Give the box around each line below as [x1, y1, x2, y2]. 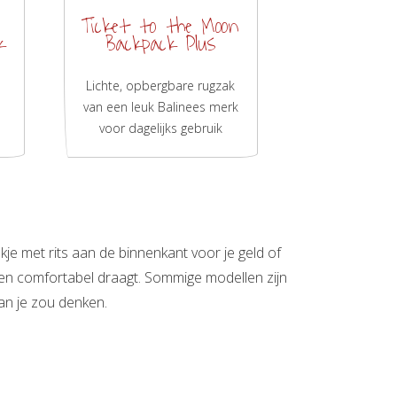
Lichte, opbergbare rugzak [86, 76, 236, 94]
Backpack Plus [105, 26, 216, 62]
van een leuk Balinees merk [82, 97, 238, 115]
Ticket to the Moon [82, 8, 240, 44]
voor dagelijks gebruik [98, 119, 222, 136]
